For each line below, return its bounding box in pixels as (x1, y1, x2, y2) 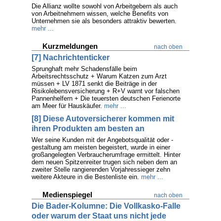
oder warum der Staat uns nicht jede (32, 212, 166, 220)
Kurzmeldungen (42, 42, 98, 50)
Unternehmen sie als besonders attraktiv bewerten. (32, 17, 177, 25)
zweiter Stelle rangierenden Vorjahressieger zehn (32, 166, 170, 173)
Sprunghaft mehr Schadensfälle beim (32, 65, 137, 73)
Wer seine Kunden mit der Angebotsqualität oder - (32, 136, 173, 144)
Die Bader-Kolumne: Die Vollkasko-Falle (32, 202, 181, 210)
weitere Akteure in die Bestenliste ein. (32, 173, 139, 181)
